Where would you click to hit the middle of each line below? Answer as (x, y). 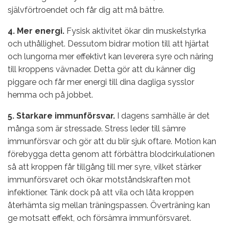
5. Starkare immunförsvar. (61, 116)
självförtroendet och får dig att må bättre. (86, 10)
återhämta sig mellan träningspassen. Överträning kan (109, 205)
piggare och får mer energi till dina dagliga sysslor (101, 82)
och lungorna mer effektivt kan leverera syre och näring (110, 56)
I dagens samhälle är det (162, 116)
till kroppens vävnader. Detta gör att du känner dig (101, 69)
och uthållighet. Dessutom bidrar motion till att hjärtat (108, 43)
